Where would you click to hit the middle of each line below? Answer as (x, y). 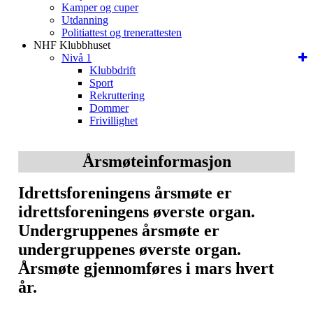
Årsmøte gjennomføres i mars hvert (146, 268)
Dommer (109, 108)
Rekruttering (117, 95)
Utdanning (85, 20)
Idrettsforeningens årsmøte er (125, 193)
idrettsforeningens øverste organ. (137, 212)
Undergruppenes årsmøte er (119, 231)
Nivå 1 (77, 58)
